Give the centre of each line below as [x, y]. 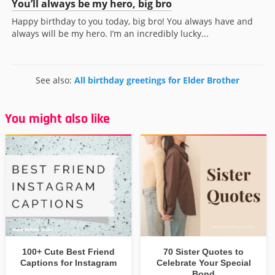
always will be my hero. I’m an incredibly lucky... [110, 34]
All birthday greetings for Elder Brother [157, 80]
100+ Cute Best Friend [69, 252]
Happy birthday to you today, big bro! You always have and [132, 21]
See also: [55, 80]
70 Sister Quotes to [204, 252]
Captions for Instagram [69, 263]
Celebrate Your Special [203, 263]
